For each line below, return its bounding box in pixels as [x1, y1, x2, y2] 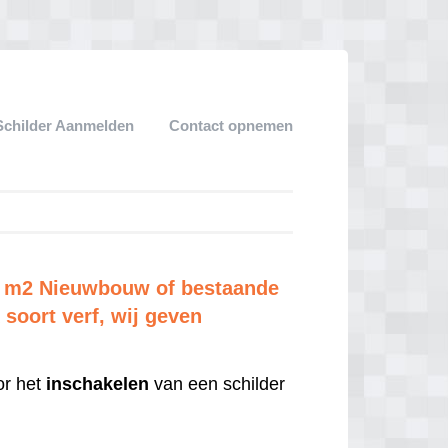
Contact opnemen [169, 117, 293, 134]
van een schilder [149, 373, 286, 394]
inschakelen [46, 373, 150, 394]
